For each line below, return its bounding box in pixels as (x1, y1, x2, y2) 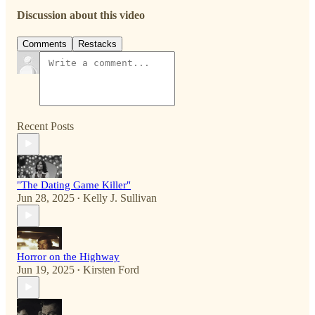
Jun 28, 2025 (17, 191, 75, 204)
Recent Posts (17, 120, 74, 132)
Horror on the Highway (17, 250, 120, 262)
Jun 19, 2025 (17, 263, 75, 276)
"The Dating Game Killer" (17, 179, 131, 191)
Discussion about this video (17, 8, 145, 21)
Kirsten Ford (83, 263, 139, 276)
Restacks (78, 38, 117, 49)
